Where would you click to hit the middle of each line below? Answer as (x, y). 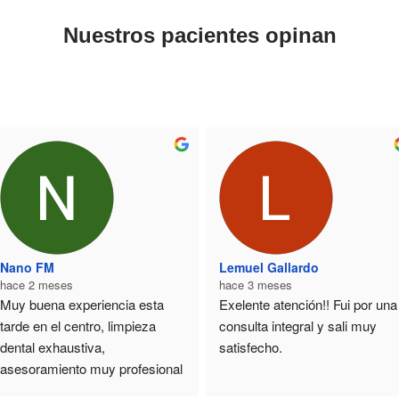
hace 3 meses (256, 284)
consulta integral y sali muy (298, 325)
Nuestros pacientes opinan (199, 36)
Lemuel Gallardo (269, 267)
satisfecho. (251, 346)
